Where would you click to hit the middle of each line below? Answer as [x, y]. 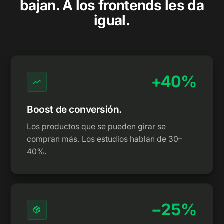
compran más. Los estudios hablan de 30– [105, 139]
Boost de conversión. [74, 109]
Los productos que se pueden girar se [97, 127]
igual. [112, 20]
